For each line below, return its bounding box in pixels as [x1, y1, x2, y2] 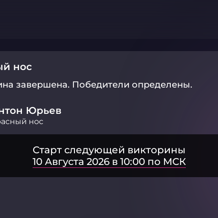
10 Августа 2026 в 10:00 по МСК [32, 156, 186, 167]
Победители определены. [72, 79, 192, 90]
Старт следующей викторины [33, 144, 185, 156]
